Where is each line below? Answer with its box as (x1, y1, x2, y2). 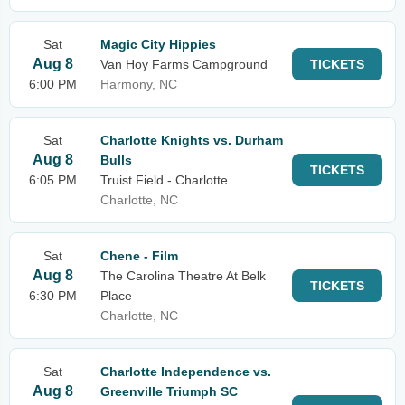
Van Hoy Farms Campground (100, 57, 268, 71)
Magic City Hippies (100, 37, 216, 52)
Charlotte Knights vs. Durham (100, 133, 283, 147)
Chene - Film (100, 249, 178, 263)
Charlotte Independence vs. (100, 364, 271, 379)
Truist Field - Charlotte (100, 173, 228, 187)
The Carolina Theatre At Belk (100, 268, 266, 283)
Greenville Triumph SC (100, 384, 238, 399)
